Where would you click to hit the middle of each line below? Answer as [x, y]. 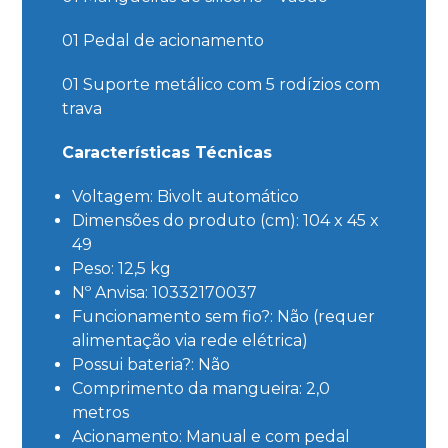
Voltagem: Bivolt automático [186, 196]
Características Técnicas [167, 152]
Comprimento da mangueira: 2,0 [201, 388]
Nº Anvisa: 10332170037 [165, 292]
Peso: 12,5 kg [122, 268]
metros [101, 412]
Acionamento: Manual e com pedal [211, 436]
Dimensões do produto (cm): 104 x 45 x [226, 220]
